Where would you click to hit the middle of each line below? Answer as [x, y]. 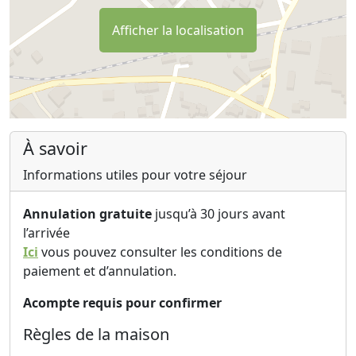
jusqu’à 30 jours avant [219, 213]
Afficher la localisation [178, 31]
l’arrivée [46, 232]
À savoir [55, 148]
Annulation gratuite [87, 213]
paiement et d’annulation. [100, 271]
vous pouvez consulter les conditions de [160, 252]
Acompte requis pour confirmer [122, 302]
